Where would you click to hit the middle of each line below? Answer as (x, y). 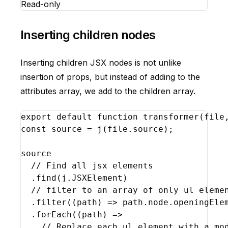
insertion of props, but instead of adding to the (110, 77)
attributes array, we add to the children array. (108, 91)
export (36, 117)
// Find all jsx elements (92, 166)
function (118, 117)
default (74, 117)
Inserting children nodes (88, 35)
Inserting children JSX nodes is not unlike (101, 63)
